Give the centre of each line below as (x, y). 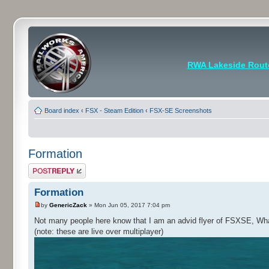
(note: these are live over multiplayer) (99, 232)
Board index (62, 110)
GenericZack (68, 205)
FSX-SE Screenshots (181, 110)
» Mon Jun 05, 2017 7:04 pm (128, 205)
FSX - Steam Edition (114, 110)
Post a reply (46, 167)
